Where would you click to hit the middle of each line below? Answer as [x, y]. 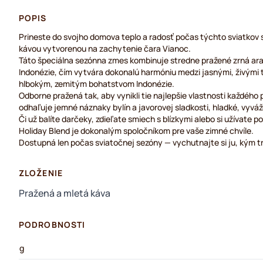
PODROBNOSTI [52, 225]
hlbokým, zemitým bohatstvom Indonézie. [97, 84]
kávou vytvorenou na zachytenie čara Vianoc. [105, 48]
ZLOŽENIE [41, 173]
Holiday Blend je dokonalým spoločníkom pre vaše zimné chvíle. [136, 131]
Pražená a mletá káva [65, 193]
